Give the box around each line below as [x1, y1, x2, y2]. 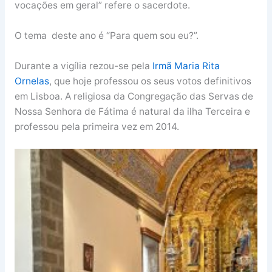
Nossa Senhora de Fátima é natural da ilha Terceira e [14, 105, 250, 117]
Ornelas [14, 75, 49, 87]
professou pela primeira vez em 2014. [14, 120, 179, 132]
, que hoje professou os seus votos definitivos [49, 75, 251, 87]
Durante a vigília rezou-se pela [14, 59, 152, 72]
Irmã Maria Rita [152, 59, 220, 72]
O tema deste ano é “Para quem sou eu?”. [14, 29, 199, 41]
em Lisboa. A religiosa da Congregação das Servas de [14, 90, 253, 102]
